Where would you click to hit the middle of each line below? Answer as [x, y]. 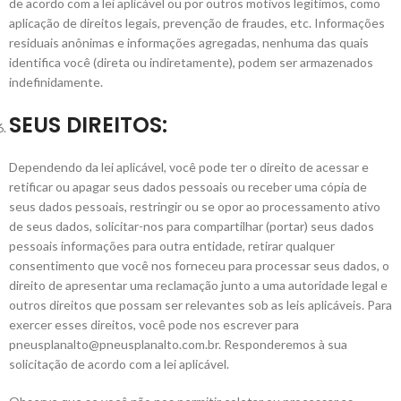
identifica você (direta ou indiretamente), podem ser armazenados [191, 62]
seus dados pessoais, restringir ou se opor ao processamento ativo [195, 206]
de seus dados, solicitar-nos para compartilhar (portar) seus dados [192, 226]
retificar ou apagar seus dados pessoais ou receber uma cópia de [188, 187]
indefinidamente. [56, 82]
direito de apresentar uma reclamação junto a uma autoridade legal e [198, 285]
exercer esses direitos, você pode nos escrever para [154, 324]
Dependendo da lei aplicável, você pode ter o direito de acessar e [189, 167]
